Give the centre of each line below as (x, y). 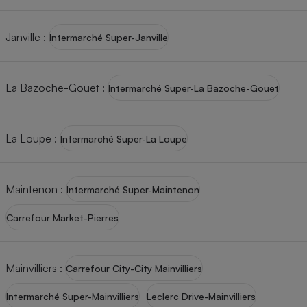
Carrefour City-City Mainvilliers (134, 268)
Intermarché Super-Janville (109, 37)
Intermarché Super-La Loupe (124, 138)
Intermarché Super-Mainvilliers (73, 296)
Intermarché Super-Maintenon (133, 189)
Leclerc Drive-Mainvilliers (201, 296)
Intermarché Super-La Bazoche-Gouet (194, 88)
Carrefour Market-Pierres (62, 217)
